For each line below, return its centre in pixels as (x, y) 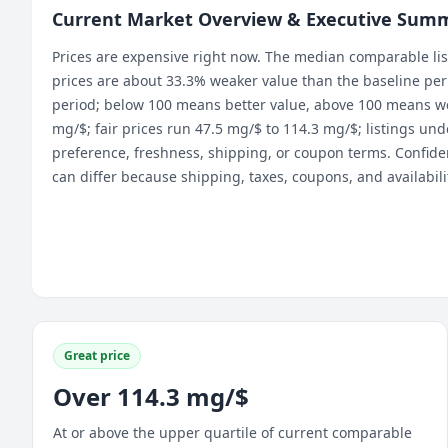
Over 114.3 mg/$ (151, 396)
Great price (97, 355)
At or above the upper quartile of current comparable (232, 432)
